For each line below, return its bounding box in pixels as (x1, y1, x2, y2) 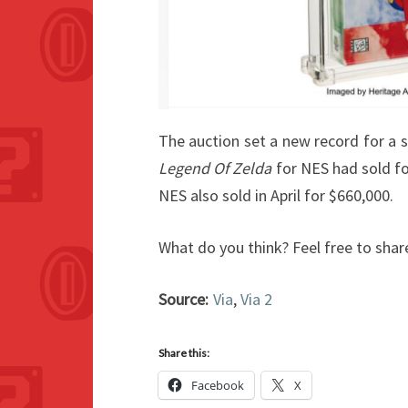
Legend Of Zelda (158, 157, 272, 178)
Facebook (191, 376, 244, 393)
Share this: (158, 345, 209, 360)
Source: (158, 288, 209, 310)
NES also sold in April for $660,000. (158, 184, 393, 206)
